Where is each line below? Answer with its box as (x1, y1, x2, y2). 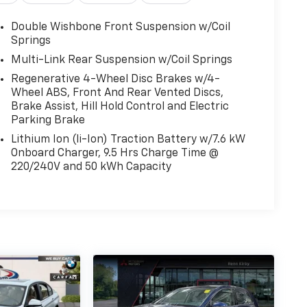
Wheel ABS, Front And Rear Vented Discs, (10, 87, 223, 99)
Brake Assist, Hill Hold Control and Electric (10, 101, 229, 112)
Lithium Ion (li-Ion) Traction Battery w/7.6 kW (10, 134, 245, 145)
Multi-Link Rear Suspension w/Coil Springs (10, 54, 232, 66)
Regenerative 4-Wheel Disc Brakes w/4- (10, 73, 220, 85)
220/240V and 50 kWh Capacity (10, 161, 171, 173)
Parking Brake (10, 114, 85, 126)
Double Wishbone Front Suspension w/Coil (10, 21, 230, 33)
